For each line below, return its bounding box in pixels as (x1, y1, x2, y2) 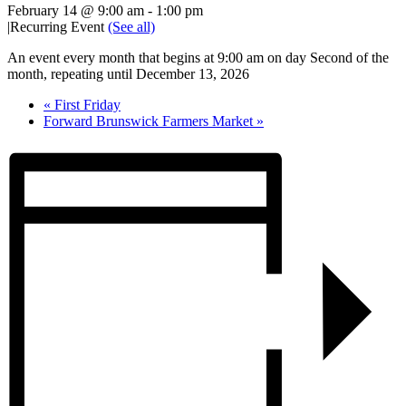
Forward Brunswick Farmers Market (43, 112, 256, 129)
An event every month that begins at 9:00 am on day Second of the (7, 49, 389, 65)
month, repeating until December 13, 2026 (7, 65, 249, 82)
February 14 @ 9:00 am (7, 2, 144, 18)
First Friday (51, 96, 121, 112)
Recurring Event (10, 18, 108, 34)
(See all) (108, 18, 155, 34)
